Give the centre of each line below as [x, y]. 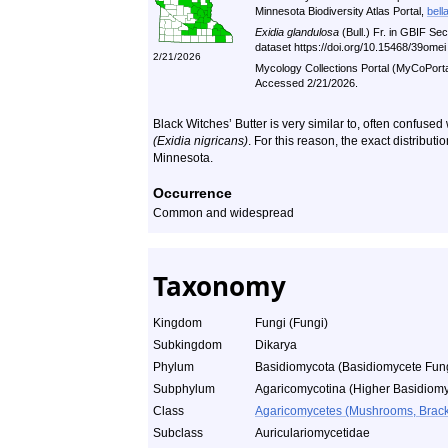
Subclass [178, 433]
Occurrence [192, 193]
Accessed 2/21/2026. [306, 83]
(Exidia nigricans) [200, 141]
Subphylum [184, 389]
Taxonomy [219, 286]
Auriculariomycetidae [312, 433]
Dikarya [276, 345]
